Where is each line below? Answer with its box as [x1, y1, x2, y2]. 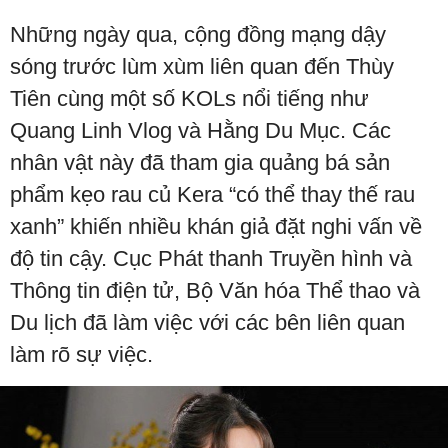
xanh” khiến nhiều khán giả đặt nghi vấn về [10, 214, 422, 239]
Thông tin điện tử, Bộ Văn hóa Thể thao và [10, 278, 420, 303]
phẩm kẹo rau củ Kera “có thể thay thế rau [10, 182, 415, 207]
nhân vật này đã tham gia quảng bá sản [10, 150, 390, 175]
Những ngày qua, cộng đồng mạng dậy [10, 22, 386, 47]
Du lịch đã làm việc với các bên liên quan [10, 310, 405, 335]
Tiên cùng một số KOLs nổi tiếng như [10, 86, 369, 111]
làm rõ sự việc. [10, 342, 153, 367]
